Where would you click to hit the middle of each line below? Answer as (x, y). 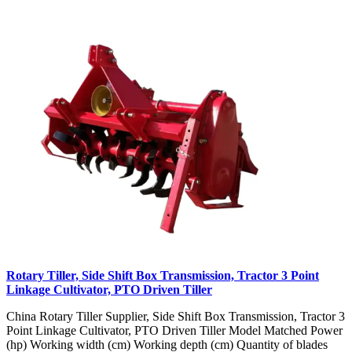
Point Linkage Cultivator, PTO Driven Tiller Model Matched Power (174, 330)
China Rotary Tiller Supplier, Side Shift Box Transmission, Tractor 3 (176, 316)
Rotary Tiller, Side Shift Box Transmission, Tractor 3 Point (163, 275)
